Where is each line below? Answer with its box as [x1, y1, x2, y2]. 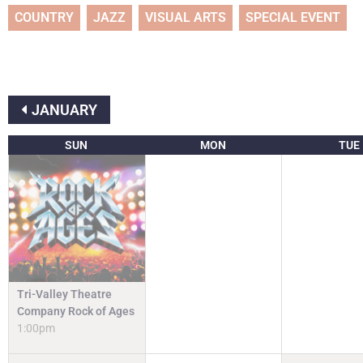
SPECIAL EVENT [246, 10, 340, 26]
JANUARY [32, 101, 97, 119]
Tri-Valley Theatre [17, 288, 112, 301]
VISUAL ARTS [145, 10, 226, 26]
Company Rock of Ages [17, 305, 135, 318]
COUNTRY [15, 10, 74, 26]
